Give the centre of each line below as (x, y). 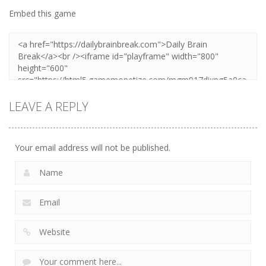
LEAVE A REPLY (49, 106)
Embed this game (42, 13)
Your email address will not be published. (93, 147)
